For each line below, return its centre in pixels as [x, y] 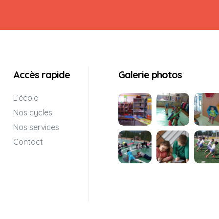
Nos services [36, 127]
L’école [25, 98]
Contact [28, 142]
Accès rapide [41, 74]
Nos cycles [33, 112]
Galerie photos [150, 74]
